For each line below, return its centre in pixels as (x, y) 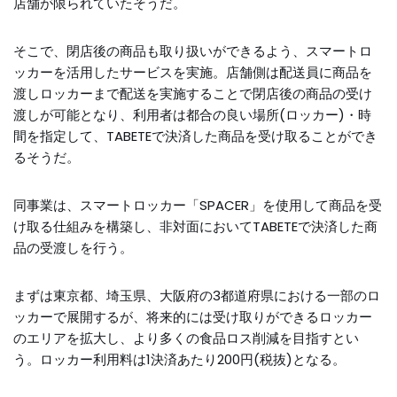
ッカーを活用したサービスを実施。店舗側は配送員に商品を (193, 72)
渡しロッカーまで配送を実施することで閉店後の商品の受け (193, 93)
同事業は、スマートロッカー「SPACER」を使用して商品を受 (198, 205)
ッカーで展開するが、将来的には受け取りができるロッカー (193, 317)
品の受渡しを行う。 (73, 248)
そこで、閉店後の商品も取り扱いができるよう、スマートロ (193, 51)
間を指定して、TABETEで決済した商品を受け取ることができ (195, 136)
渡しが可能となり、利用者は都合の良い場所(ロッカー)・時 (192, 115)
